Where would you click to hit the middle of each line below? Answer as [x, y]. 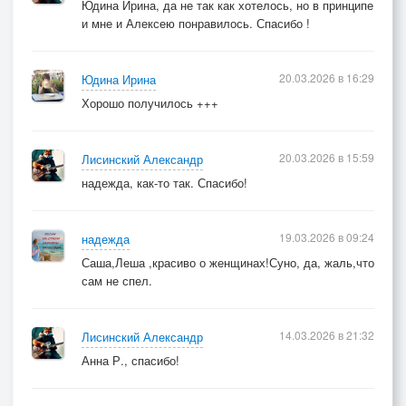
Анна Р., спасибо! [130, 360]
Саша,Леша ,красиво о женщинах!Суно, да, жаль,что [228, 262]
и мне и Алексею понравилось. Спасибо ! [196, 23]
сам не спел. [117, 280]
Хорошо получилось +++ [150, 103]
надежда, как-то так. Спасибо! [164, 183]
